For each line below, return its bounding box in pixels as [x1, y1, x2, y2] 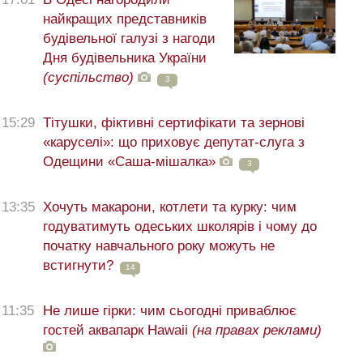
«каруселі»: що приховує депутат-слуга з [43, 135, 305, 151]
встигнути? [43, 258, 113, 274]
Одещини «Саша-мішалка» [43, 154, 216, 170]
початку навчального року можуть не [43, 238, 275, 254]
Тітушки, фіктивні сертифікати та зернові [43, 115, 305, 131]
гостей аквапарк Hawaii [43, 322, 192, 339]
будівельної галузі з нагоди [43, 31, 216, 47]
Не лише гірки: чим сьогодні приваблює [43, 303, 297, 319]
